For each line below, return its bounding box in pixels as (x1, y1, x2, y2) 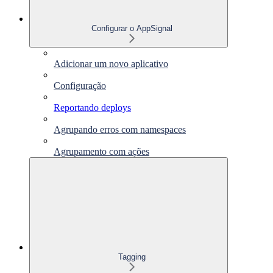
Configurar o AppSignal (91, 23, 172, 33)
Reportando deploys (54, 102, 131, 113)
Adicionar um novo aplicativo (54, 58, 168, 69)
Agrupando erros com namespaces (54, 124, 186, 135)
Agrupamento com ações (54, 146, 149, 157)
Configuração (54, 80, 106, 91)
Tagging (118, 252, 146, 261)
